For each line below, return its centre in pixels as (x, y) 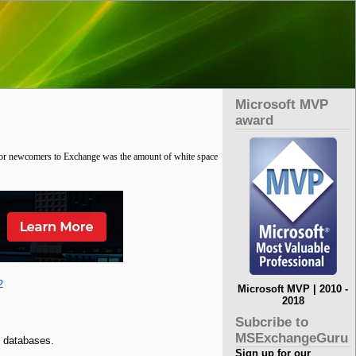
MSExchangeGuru (292, 338)
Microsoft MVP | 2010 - (293, 289)
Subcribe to (272, 322)
